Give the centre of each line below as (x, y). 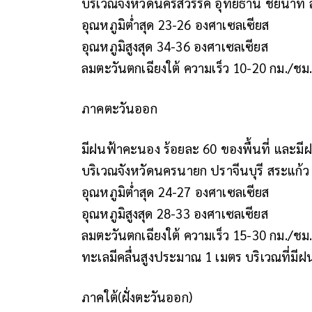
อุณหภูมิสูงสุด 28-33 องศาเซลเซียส (175, 213)
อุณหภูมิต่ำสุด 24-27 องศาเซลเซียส (175, 191)
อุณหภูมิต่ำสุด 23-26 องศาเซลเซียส (175, 24)
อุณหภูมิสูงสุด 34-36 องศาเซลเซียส (175, 46)
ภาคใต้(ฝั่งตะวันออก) (137, 296)
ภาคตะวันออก (119, 108)
